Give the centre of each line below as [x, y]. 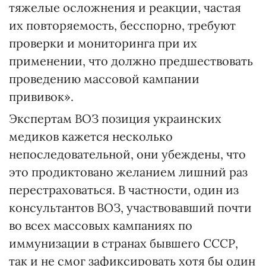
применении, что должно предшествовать [131, 61]
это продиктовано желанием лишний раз [128, 172]
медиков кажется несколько [91, 136]
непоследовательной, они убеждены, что [127, 154]
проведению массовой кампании [104, 79]
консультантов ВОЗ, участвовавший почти [130, 208]
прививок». [41, 96]
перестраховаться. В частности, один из [124, 190]
